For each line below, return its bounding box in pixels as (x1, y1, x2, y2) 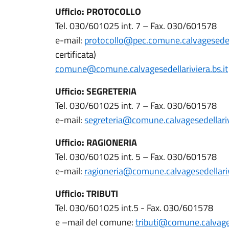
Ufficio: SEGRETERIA (55, 84, 136, 98)
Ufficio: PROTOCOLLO (55, 5, 141, 18)
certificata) (55, 48, 96, 61)
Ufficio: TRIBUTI (55, 187, 118, 200)
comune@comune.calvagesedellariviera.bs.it (55, 62, 228, 76)
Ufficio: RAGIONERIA (55, 135, 137, 149)
